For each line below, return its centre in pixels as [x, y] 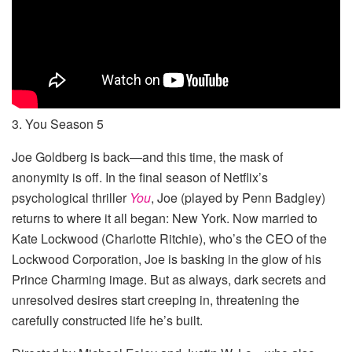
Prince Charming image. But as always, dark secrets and [169, 280]
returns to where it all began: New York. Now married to [165, 218]
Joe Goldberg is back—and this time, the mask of [147, 157]
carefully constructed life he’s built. [107, 321]
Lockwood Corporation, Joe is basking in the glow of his [167, 259]
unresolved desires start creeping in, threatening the [156, 300]
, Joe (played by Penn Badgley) [238, 198]
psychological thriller [71, 198]
